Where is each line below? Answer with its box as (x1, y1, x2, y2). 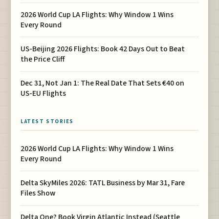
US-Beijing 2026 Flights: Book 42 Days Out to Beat (21, 44, 185, 55)
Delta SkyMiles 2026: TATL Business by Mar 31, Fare (21, 177, 185, 189)
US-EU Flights (21, 88, 66, 99)
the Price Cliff (21, 54, 65, 65)
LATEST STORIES (21, 117, 74, 125)
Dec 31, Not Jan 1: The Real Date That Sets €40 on (21, 78, 185, 89)
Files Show (21, 188, 56, 199)
